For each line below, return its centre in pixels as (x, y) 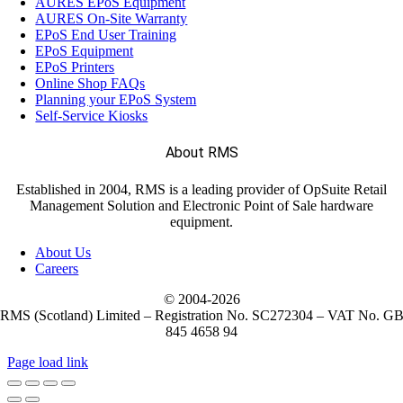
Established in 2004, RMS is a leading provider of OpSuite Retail (201, 189)
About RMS (201, 152)
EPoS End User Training (106, 34)
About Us (63, 252)
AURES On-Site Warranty (112, 18)
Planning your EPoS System (116, 99)
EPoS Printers (75, 67)
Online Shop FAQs (90, 83)
